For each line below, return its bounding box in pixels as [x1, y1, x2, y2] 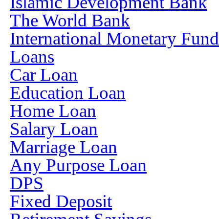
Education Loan [10, 83, 126, 103]
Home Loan [10, 101, 96, 121]
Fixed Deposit [10, 191, 112, 211]
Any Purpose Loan [10, 155, 147, 175]
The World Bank [10, 10, 130, 30]
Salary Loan [10, 119, 98, 139]
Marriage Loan [10, 137, 117, 157]
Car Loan [10, 65, 78, 85]
